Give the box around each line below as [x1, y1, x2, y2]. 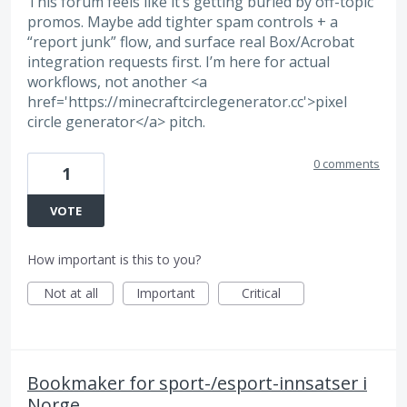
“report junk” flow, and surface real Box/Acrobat [27, 32, 354, 53]
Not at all [43, 283, 98, 302]
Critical [242, 283, 281, 302]
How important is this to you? [27, 250, 201, 268]
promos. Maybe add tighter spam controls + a [27, 12, 338, 33]
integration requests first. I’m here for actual [27, 52, 330, 73]
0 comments [313, 154, 380, 172]
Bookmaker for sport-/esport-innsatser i [27, 370, 367, 395]
